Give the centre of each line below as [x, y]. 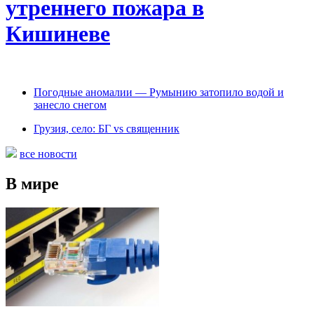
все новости [48, 153]
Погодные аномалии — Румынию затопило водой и [159, 92]
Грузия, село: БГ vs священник [107, 128]
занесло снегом [70, 104]
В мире [32, 183]
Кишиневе [58, 34]
